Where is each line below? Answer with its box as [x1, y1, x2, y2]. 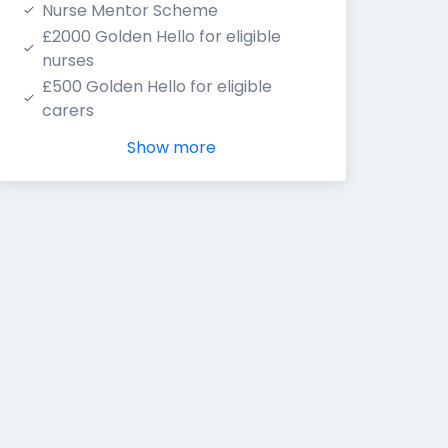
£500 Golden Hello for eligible [42, 75, 272, 98]
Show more [126, 136, 216, 159]
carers [42, 99, 94, 122]
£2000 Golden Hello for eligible [42, 25, 281, 48]
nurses [42, 49, 94, 72]
